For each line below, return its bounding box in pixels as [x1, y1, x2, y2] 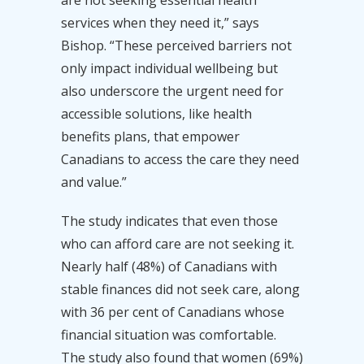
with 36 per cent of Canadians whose [60, 302, 284, 321]
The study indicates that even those [60, 211, 278, 230]
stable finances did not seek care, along [60, 279, 300, 298]
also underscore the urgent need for [60, 81, 284, 100]
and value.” [60, 172, 127, 191]
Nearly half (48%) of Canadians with [60, 257, 277, 275]
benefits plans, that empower [60, 127, 240, 145]
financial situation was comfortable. [60, 325, 276, 344]
